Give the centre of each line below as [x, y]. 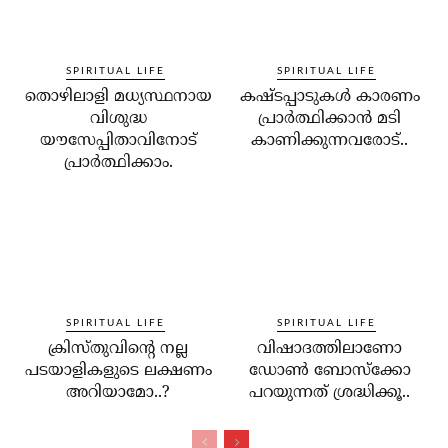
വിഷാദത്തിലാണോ [330, 348]
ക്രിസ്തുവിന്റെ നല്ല [118, 348]
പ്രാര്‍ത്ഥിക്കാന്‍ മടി [330, 118]
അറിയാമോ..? [118, 392]
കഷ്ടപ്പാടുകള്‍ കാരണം [329, 96]
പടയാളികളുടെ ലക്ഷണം [118, 370]
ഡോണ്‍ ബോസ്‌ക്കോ [329, 370]
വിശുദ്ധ [118, 118]
